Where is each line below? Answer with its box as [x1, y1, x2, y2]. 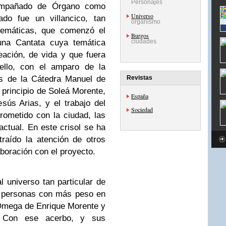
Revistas [127, 74, 152, 81]
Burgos [131, 31, 149, 39]
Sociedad [131, 105, 153, 114]
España [131, 92, 148, 100]
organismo [131, 18, 160, 25]
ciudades [131, 38, 156, 45]
